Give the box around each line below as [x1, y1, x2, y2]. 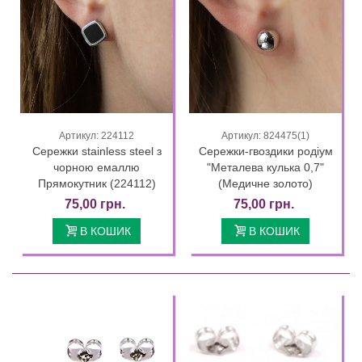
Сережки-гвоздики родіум [198, 144, 333, 158]
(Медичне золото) [218, 176, 313, 190]
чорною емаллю [53, 160, 140, 174]
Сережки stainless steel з [32, 144, 162, 158]
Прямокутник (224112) [37, 176, 156, 190]
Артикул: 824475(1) [221, 129, 309, 141]
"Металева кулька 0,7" [207, 160, 324, 174]
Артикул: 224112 [59, 129, 134, 141]
